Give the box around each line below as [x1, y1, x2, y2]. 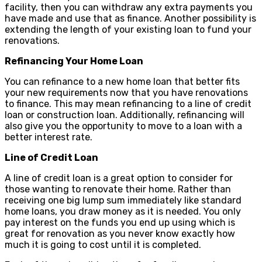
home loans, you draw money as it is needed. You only [5, 205, 241, 217]
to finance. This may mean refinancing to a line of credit [5, 98, 251, 109]
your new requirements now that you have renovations [5, 87, 248, 98]
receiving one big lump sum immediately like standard [5, 194, 242, 206]
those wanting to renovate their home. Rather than [5, 183, 231, 195]
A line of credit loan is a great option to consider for [5, 172, 233, 184]
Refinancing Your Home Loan [5, 55, 143, 67]
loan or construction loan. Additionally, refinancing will [5, 109, 244, 120]
